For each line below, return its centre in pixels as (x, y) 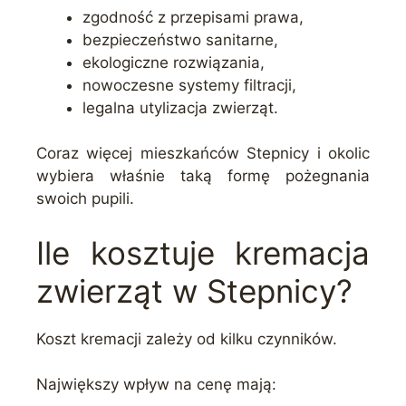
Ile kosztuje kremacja (203, 252)
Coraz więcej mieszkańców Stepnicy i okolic (203, 154)
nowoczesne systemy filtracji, (189, 85)
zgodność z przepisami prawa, (193, 17)
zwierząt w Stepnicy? (194, 290)
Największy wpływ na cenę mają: (156, 385)
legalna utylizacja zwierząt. (180, 107)
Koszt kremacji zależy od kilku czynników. (187, 338)
